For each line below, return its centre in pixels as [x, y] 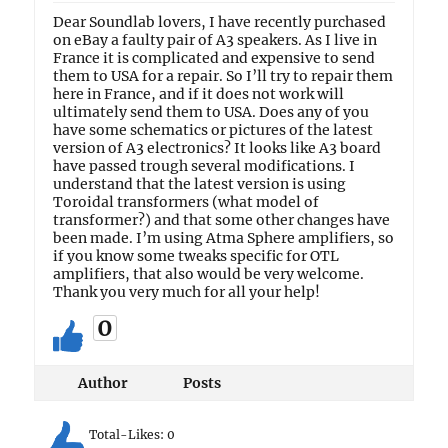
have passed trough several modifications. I [204, 166]
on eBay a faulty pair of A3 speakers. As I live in [215, 40]
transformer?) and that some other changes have [222, 220]
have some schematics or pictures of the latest [213, 130]
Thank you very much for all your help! [187, 292]
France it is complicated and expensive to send [214, 58]
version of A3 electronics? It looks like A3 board [217, 148]
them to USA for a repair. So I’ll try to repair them [223, 76]
